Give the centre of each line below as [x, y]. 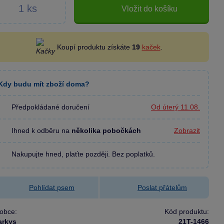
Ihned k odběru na [42, 130]
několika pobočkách [106, 130]
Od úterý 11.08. [175, 107]
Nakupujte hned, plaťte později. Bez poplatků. [83, 154]
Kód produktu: [187, 211]
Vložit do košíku [149, 8]
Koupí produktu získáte [94, 47]
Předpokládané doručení [51, 107]
